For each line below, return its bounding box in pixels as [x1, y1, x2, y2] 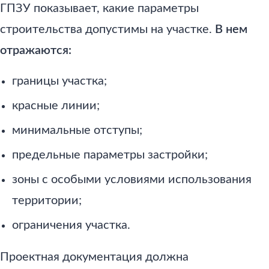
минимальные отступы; [12, 124, 142, 136]
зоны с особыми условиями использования [12, 173, 252, 186]
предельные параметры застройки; [12, 148, 208, 161]
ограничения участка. [12, 219, 130, 231]
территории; [12, 194, 82, 207]
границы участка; [12, 74, 107, 87]
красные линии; [12, 99, 100, 112]
